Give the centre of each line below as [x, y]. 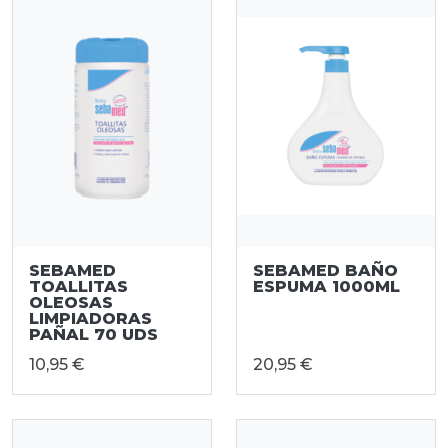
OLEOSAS [71, 303]
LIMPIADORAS [90, 319]
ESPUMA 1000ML [326, 287]
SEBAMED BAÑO [325, 271]
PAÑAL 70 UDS [93, 335]
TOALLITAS [78, 287]
